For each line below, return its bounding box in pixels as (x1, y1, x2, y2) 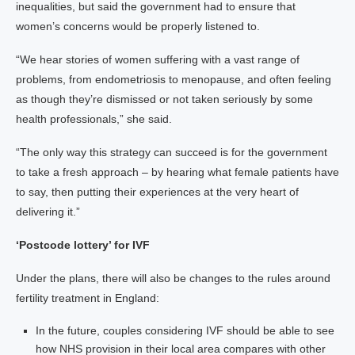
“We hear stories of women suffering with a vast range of (16, 53, 300, 66)
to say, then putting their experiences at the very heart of (16, 185, 299, 198)
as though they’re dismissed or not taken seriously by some (16, 93, 313, 105)
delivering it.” (16, 205, 80, 218)
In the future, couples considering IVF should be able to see (36, 324, 334, 337)
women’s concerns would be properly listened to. (16, 20, 260, 32)
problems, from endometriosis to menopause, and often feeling (16, 73, 331, 86)
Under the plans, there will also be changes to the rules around (16, 272, 330, 284)
